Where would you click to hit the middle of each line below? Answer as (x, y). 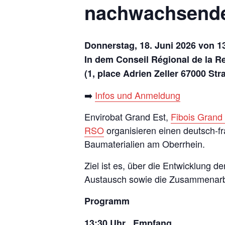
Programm (107, 201)
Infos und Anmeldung (138, 95)
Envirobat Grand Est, (128, 116)
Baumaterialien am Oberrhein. (145, 143)
